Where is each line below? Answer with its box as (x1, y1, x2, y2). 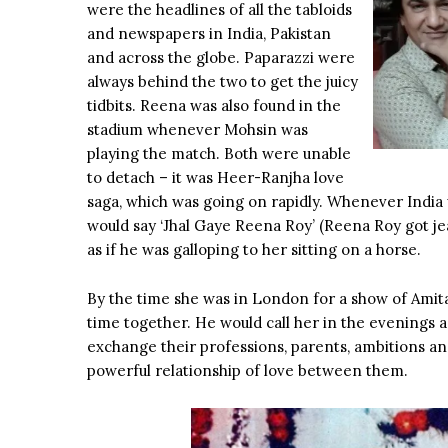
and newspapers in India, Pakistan (87, 24, 331, 44)
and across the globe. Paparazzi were (87, 48, 355, 68)
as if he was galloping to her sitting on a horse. (87, 240, 421, 260)
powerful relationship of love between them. (87, 361, 408, 381)
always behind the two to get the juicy (87, 72, 358, 92)
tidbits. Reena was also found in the (87, 96, 341, 116)
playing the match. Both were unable (87, 144, 351, 164)
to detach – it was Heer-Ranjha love (87, 168, 344, 188)
